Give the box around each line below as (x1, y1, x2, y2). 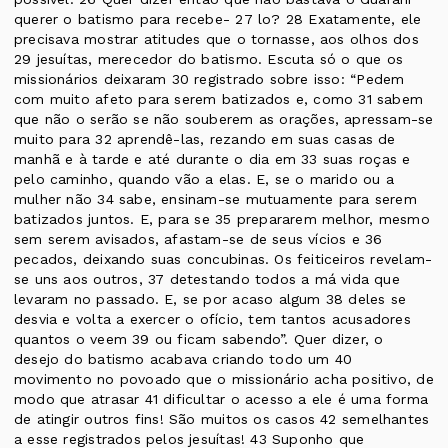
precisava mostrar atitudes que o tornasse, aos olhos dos (14, 31, 419, 48)
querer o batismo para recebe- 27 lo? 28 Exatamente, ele (14, 11, 422, 28)
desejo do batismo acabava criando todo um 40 (14, 351, 353, 368)
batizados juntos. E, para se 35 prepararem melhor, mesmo (14, 211, 430, 228)
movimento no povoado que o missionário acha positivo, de (14, 371, 434, 388)
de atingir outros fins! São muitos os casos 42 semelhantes (14, 411, 430, 428)
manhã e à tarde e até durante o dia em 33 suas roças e (14, 151, 411, 168)
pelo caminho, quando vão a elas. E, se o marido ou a (14, 171, 394, 188)
